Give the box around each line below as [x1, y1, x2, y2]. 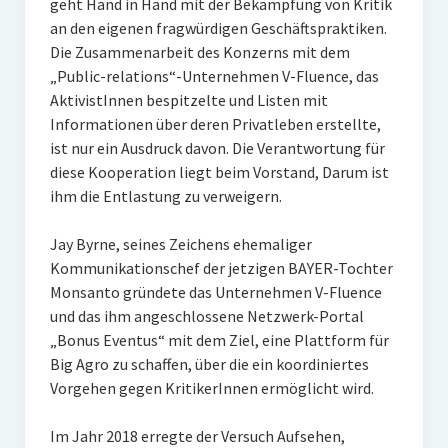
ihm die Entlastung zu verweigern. [49, 186, 285, 206]
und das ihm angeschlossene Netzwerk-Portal [49, 306, 364, 326]
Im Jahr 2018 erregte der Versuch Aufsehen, [49, 426, 345, 446]
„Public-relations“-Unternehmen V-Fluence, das [49, 66, 379, 86]
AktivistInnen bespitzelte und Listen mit [49, 90, 328, 110]
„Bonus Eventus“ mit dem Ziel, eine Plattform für [49, 330, 389, 350]
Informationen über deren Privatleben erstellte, [49, 114, 381, 134]
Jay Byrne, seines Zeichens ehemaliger [49, 234, 312, 254]
